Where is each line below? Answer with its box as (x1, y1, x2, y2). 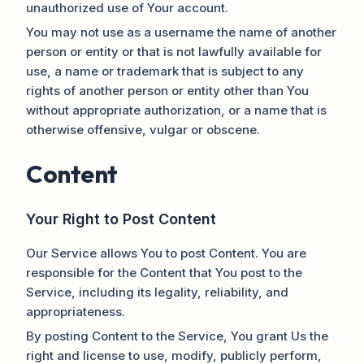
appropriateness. (26, 304, 125, 320)
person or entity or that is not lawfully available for (26, 43, 322, 59)
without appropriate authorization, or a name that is (26, 102, 327, 118)
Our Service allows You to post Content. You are (26, 245, 306, 262)
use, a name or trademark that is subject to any (26, 63, 304, 79)
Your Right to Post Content (26, 210, 216, 228)
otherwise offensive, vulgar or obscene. (26, 121, 260, 137)
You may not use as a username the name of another (26, 24, 336, 40)
